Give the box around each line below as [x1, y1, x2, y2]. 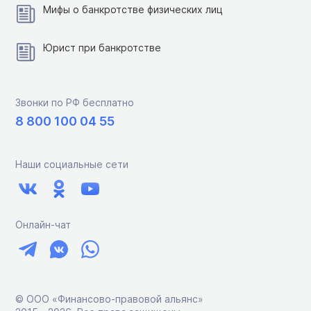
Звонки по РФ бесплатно [15, 96, 134, 108]
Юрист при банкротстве [43, 41, 161, 53]
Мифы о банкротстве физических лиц [43, 3, 223, 15]
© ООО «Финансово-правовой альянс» [15, 292, 203, 305]
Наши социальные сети [15, 158, 128, 170]
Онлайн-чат [15, 218, 71, 230]
